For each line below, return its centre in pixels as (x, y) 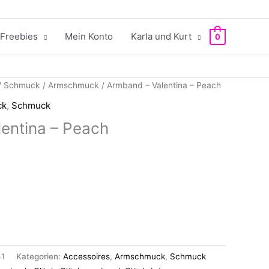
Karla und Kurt (161, 36)
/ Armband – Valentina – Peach (160, 85)
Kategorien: (40, 257)
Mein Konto (89, 36)
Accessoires (86, 257)
